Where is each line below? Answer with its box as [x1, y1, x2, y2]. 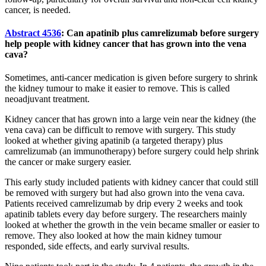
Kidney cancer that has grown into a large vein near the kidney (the [5, 114, 256, 125]
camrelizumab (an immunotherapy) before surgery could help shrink [5, 146, 259, 157]
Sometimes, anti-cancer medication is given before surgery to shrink [5, 72, 258, 83]
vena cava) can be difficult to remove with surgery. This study [5, 125, 236, 135]
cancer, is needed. [5, 4, 71, 15]
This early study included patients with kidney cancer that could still [5, 177, 258, 188]
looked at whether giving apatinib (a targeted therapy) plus [5, 135, 223, 146]
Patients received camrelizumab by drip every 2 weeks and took [5, 198, 243, 209]
